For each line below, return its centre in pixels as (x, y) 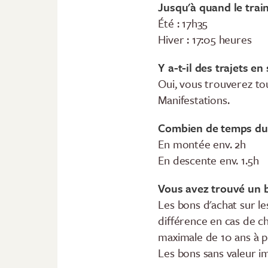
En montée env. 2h (202, 144)
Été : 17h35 (183, 23)
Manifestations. (194, 100)
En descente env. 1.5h (208, 160)
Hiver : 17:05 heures (205, 39)
